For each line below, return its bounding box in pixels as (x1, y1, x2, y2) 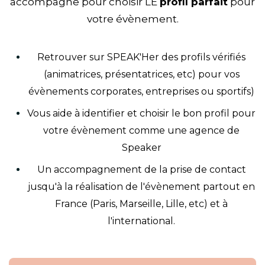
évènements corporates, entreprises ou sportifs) (28, 86, 254, 98)
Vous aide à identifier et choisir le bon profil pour (27, 108, 256, 119)
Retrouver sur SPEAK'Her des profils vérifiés (37, 51, 245, 63)
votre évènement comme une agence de (43, 125, 240, 137)
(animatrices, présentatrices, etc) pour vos (43, 69, 240, 80)
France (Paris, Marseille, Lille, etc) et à (55, 198, 228, 210)
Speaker (121, 142, 161, 154)
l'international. (108, 215, 175, 227)
